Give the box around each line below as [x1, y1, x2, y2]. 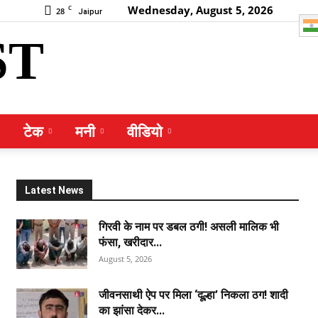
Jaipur [78, 7, 103, 16]
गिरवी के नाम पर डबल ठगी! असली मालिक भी [99, 220, 280, 234]
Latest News [25, 185, 84, 196]
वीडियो [126, 121, 163, 141]
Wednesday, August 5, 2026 [128, 3, 274, 17]
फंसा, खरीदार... [99, 236, 163, 249]
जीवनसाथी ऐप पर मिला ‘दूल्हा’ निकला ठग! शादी [99, 288, 289, 302]
